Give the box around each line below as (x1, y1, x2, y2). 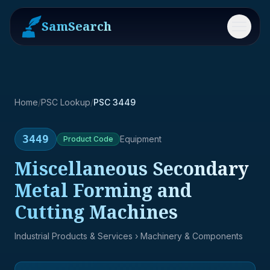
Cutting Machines (14, 199, 178, 224)
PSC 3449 (93, 97, 136, 107)
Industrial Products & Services (14, 231, 133, 241)
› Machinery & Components (133, 231, 243, 241)
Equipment (120, 134, 162, 144)
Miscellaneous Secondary (14, 156, 249, 181)
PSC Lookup (41, 97, 90, 107)
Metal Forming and (14, 178, 192, 202)
